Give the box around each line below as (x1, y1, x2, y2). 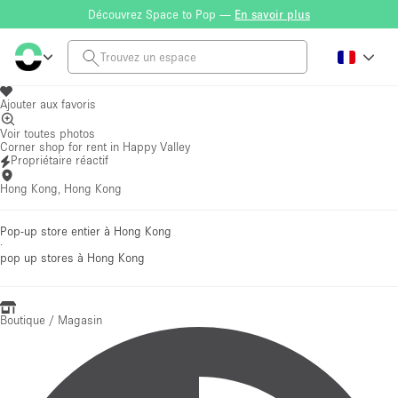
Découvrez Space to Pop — (88, 6, 235, 21)
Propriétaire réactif (11, 153, 109, 167)
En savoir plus (235, 6, 310, 21)
